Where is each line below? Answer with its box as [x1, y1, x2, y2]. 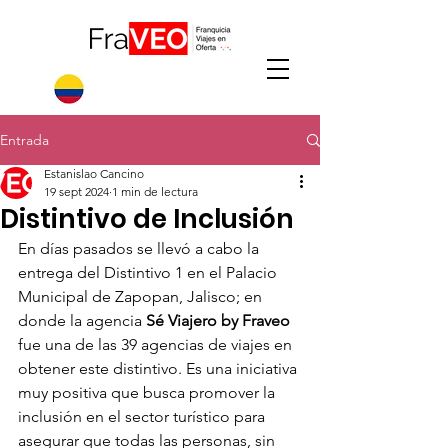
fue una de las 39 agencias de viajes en [18, 335, 296, 354]
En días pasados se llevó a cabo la [18, 239, 263, 258]
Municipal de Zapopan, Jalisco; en [18, 287, 266, 306]
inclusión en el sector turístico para [18, 407, 269, 426]
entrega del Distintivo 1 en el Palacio [18, 263, 281, 282]
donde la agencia [18, 311, 146, 330]
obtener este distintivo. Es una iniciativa [18, 359, 301, 378]
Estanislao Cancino [44, 166, 144, 181]
